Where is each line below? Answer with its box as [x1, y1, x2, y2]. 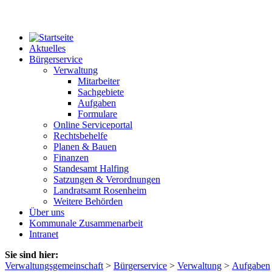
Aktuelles [29, 43, 66, 54]
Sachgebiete [78, 87, 124, 98]
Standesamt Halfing [53, 163, 129, 174]
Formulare [78, 109, 117, 120]
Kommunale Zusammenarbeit [29, 218, 143, 229]
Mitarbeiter [78, 76, 120, 87]
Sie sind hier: [5, 250, 58, 260]
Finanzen [53, 152, 89, 163]
